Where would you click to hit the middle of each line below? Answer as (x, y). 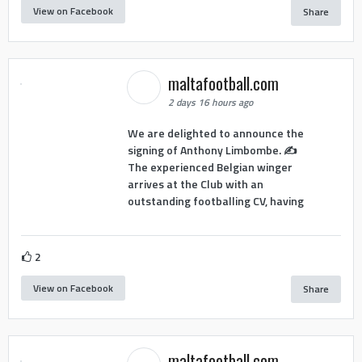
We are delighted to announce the (215, 133)
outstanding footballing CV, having (215, 200)
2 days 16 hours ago (210, 103)
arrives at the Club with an (195, 183)
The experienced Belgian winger (210, 166)
